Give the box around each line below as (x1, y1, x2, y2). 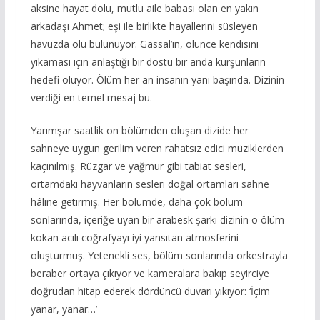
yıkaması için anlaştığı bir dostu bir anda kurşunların (30, 54, 266, 69)
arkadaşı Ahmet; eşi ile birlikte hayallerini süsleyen (30, 19, 258, 33)
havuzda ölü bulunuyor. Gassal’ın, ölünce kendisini (30, 36, 259, 51)
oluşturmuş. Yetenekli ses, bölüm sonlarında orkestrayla (30, 248, 288, 262)
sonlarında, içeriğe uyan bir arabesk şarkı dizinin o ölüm (30, 212, 284, 226)
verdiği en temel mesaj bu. (30, 90, 152, 104)
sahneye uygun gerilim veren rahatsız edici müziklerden (30, 141, 284, 155)
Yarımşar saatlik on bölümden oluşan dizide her (30, 123, 249, 137)
